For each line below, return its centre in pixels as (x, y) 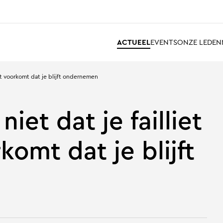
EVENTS (164, 42)
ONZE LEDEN (199, 42)
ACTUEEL (133, 42)
